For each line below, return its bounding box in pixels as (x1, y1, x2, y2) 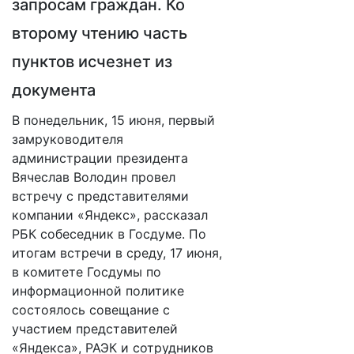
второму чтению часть (12, 24, 187, 43)
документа (12, 81, 96, 100)
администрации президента (12, 150, 188, 166)
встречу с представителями (12, 188, 189, 204)
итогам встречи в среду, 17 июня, (12, 245, 222, 261)
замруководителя (12, 131, 123, 147)
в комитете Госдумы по (12, 264, 161, 280)
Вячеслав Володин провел (12, 169, 175, 185)
